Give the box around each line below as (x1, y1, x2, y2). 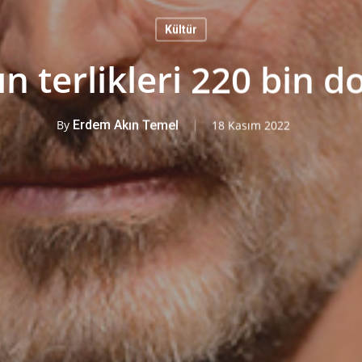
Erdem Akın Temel (72, 117, 179, 133)
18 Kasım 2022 (211, 117, 290, 133)
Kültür (164, 23, 197, 36)
